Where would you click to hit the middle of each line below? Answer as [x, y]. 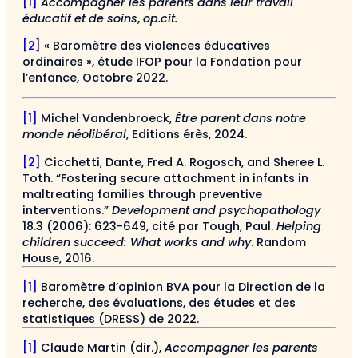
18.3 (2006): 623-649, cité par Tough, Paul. [149, 226]
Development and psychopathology [216, 210]
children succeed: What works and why [137, 242]
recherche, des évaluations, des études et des [159, 303]
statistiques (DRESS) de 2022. [111, 319]
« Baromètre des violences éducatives [155, 46]
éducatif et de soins [80, 19]
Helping [299, 226]
